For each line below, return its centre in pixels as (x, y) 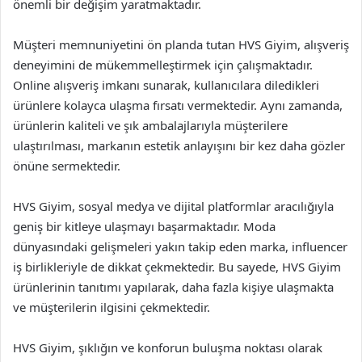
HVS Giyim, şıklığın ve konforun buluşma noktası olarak (168, 347)
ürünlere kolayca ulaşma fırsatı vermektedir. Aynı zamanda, (178, 105)
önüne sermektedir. (67, 165)
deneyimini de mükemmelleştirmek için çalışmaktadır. (163, 64)
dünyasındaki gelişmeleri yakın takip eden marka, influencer (180, 246)
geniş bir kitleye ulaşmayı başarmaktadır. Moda (144, 226)
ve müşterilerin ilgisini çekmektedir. (112, 307)
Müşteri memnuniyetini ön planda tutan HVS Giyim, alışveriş (181, 44)
